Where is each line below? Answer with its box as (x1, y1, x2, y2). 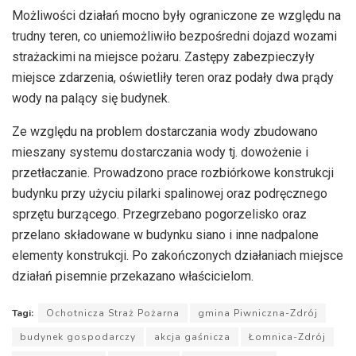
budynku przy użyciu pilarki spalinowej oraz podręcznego (12, 186, 327, 202)
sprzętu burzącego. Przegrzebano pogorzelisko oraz (12, 207, 307, 222)
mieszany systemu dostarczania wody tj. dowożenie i (12, 145, 308, 161)
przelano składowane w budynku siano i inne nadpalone (12, 227, 319, 243)
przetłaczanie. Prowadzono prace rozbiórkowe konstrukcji (12, 165, 334, 181)
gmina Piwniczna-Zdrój (198, 307, 318, 320)
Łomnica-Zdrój (249, 331, 326, 344)
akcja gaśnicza (154, 331, 230, 344)
